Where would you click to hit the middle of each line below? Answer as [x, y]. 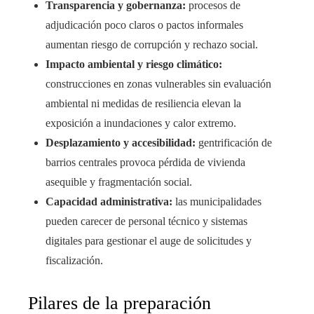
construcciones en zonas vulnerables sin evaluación [158, 84]
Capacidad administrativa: [109, 202]
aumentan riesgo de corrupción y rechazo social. [152, 45]
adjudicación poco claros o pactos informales [144, 25]
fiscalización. [74, 261]
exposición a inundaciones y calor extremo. [141, 123]
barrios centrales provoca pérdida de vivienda [145, 163]
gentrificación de [234, 143]
